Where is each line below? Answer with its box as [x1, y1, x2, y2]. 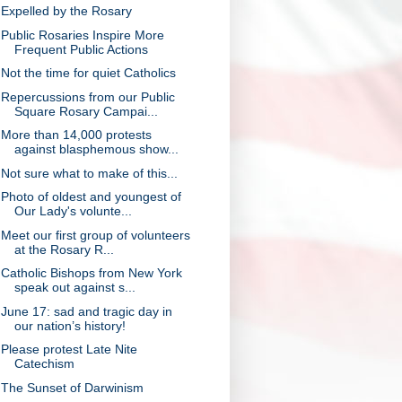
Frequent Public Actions [13, 41, 148, 57]
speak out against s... [13, 280, 135, 294]
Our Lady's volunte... [13, 204, 132, 218]
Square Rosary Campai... [13, 103, 158, 118]
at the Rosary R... [13, 241, 114, 257]
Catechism [13, 356, 74, 371]
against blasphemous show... [13, 142, 179, 156]
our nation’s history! [13, 318, 126, 333]
